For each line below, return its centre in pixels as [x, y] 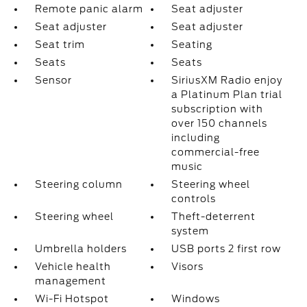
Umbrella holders [81, 249]
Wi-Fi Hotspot [72, 299]
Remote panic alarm [89, 9]
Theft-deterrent [214, 217]
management [70, 281]
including [196, 138]
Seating [192, 45]
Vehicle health [73, 267]
